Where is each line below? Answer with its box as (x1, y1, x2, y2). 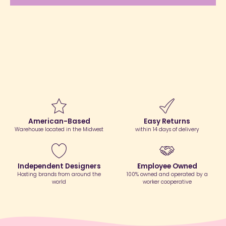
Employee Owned (137, 161, 197, 171)
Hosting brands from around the (17, 170, 101, 178)
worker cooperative (142, 178, 192, 186)
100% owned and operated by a (126, 170, 208, 178)
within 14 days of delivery (135, 125, 199, 133)
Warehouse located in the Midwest (15, 125, 103, 133)
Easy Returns (144, 116, 190, 126)
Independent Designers (17, 161, 101, 171)
